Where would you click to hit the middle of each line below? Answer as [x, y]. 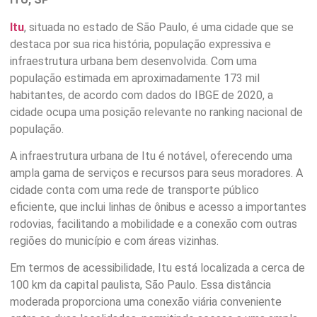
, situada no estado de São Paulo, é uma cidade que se [159, 27]
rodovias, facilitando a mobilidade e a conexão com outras [154, 224]
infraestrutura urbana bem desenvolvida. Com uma [133, 61]
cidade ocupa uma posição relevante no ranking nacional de [156, 112]
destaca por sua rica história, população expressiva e [140, 44]
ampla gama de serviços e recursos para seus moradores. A [156, 173]
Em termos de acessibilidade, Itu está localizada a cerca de [157, 268]
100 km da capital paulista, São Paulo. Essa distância [140, 285]
